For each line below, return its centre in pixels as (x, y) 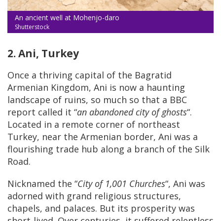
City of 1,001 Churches (121, 184)
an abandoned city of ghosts (132, 112)
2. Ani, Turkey (43, 54)
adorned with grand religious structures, (94, 196)
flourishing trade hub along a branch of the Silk (109, 149)
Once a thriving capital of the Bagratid (90, 75)
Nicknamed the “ (42, 184)
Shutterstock (32, 27)
